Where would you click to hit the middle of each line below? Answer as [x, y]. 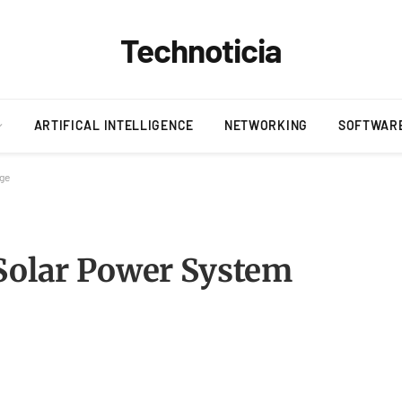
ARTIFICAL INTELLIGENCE [114, 125]
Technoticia [201, 49]
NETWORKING [266, 125]
